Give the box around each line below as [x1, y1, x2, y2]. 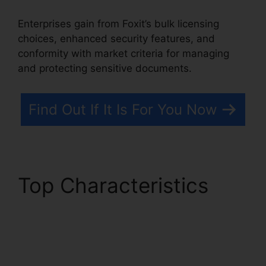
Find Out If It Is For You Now [28, 100, 217, 118]
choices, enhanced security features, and [18, 33, 215, 45]
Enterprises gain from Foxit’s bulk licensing [18, 18, 219, 30]
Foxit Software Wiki [18, 197, 206, 223]
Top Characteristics [18, 172, 208, 198]
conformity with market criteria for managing [18, 47, 229, 60]
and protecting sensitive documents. [18, 62, 192, 75]
